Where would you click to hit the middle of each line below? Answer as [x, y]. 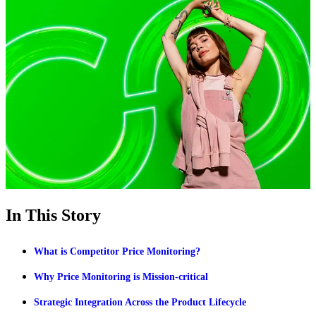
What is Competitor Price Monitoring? [117, 251]
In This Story [53, 215]
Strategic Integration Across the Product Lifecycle [140, 302]
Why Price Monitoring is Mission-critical [121, 276]
